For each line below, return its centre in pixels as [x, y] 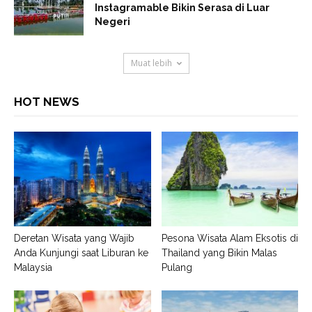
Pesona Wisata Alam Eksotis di [229, 238]
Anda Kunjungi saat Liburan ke [81, 252]
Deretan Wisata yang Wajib [74, 238]
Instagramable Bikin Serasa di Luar [182, 8]
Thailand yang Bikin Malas [219, 252]
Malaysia [33, 267]
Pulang [177, 267]
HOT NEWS [47, 102]
